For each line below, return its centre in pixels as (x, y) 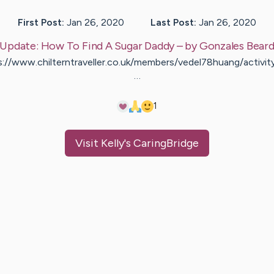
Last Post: (173, 23)
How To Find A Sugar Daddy (108, 46)
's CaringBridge (161, 143)
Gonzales (221, 46)
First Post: (41, 23)
